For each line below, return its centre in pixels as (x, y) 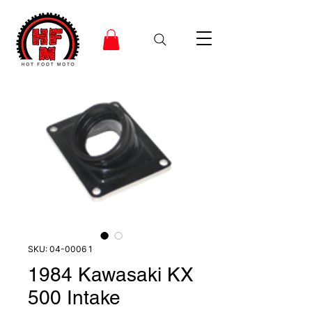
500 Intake (74, 297)
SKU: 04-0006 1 (60, 249)
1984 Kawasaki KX (111, 274)
